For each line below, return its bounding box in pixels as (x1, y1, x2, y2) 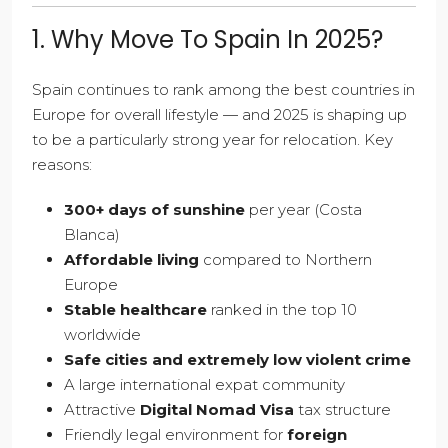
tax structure (294, 400, 391, 420)
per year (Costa (245, 200, 362, 220)
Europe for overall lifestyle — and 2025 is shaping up (32, 105, 407, 125)
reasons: (32, 155, 92, 175)
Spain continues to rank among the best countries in (32, 80, 415, 100)
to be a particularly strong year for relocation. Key (32, 130, 393, 150)
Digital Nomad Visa (140, 400, 294, 420)
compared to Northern (199, 250, 372, 270)
